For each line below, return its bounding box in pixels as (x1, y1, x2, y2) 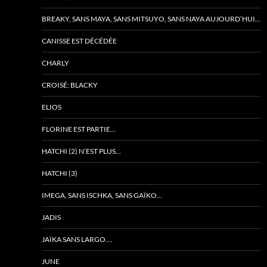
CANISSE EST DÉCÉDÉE (42, 36, 117, 45)
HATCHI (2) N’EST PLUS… (42, 147, 121, 156)
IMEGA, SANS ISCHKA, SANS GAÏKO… (42, 191, 162, 200)
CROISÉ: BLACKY (42, 80, 98, 89)
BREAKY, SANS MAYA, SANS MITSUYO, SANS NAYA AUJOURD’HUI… (42, 14, 260, 23)
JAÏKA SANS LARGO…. (42, 235, 113, 244)
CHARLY (42, 58, 69, 67)
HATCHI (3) (42, 169, 77, 178)
